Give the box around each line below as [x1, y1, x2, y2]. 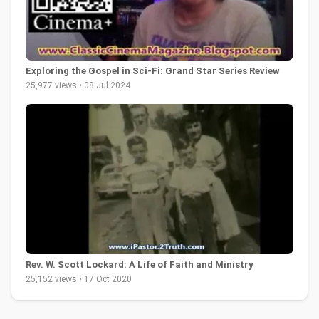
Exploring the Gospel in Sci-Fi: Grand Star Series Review [26, 65, 280, 76]
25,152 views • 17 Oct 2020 [26, 274, 132, 285]
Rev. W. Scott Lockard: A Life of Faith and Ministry [26, 259, 253, 271]
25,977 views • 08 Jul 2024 [26, 80, 130, 90]
